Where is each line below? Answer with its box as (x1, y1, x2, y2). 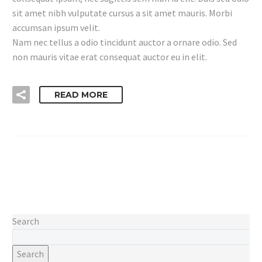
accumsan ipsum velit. (12, 21, 100, 33)
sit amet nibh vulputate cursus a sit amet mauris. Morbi (12, 6, 232, 19)
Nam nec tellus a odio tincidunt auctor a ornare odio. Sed (12, 36, 237, 48)
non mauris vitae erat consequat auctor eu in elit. (12, 50, 207, 63)
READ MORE (54, 89, 108, 101)
